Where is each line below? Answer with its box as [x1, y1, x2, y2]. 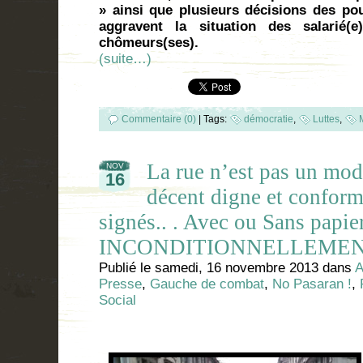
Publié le [99, 259, 155, 275]
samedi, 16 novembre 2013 [155, 259, 318, 275]
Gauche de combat [150, 275, 264, 292]
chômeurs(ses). [99, 34, 199, 50]
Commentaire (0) [122, 113, 196, 125]
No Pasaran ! [272, 275, 352, 292]
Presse [99, 275, 142, 292]
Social [99, 292, 136, 308]
